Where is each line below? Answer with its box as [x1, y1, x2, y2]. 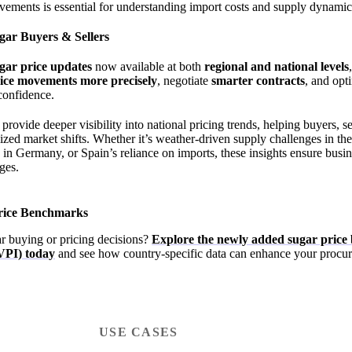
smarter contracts [211, 74, 305, 88]
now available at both [92, 60, 204, 74]
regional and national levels [204, 60, 349, 74]
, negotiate [157, 74, 211, 88]
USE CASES [99, 325, 178, 339]
